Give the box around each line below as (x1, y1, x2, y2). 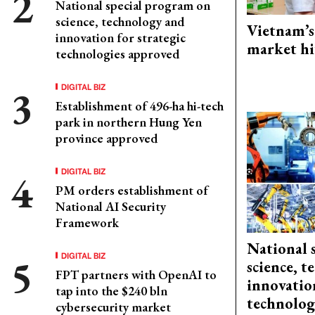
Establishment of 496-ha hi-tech (56, 98, 224, 114)
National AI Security (56, 198, 166, 214)
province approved (56, 130, 157, 146)
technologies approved (56, 46, 179, 62)
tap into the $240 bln (56, 283, 167, 299)
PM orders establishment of (56, 182, 208, 198)
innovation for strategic (56, 30, 186, 46)
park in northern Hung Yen (56, 114, 202, 130)
